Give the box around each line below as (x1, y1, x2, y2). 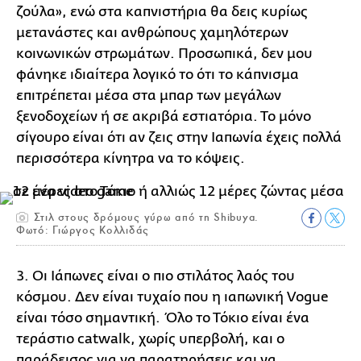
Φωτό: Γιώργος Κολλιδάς (16, 222, 150, 237)
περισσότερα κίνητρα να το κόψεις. (16, 150, 245, 166)
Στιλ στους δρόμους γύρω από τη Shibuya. (30, 210, 259, 224)
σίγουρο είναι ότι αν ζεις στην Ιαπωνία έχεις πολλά (16, 129, 342, 145)
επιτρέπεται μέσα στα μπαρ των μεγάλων (16, 87, 281, 103)
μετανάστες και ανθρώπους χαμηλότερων (16, 24, 288, 40)
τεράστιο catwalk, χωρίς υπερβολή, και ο (16, 330, 284, 346)
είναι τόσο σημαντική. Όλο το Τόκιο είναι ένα (16, 309, 309, 326)
